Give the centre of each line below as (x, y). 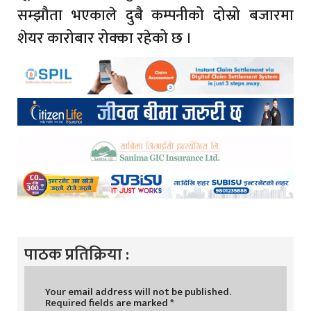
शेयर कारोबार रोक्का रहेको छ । (105, 38)
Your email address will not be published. (138, 292)
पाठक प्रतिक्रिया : (77, 254)
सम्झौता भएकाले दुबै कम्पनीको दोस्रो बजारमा (155, 15)
